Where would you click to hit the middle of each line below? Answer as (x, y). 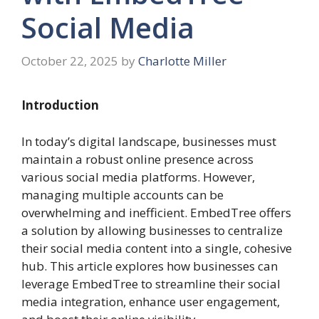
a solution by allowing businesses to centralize (152, 230)
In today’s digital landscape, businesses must (149, 141)
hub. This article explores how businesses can (150, 266)
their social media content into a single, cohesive (157, 248)
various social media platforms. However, (138, 177)
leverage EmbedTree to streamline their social (151, 283)
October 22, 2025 (70, 61)
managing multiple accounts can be (122, 194)
